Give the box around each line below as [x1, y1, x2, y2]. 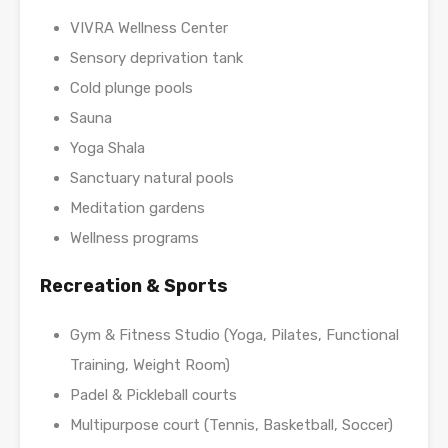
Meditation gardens [70, 199, 205, 218]
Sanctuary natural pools [70, 169, 234, 188]
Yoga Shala [70, 139, 145, 158]
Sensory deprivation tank [70, 49, 243, 68]
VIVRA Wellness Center [70, 19, 228, 38]
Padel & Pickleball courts [70, 386, 237, 405]
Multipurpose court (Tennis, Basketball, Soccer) [70, 416, 393, 435]
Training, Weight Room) [70, 356, 230, 375]
